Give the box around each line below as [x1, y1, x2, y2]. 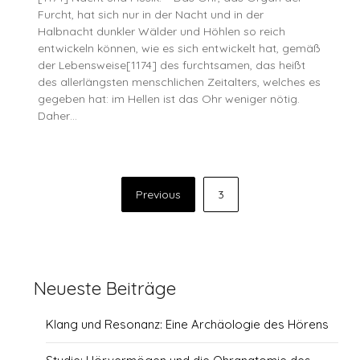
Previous [136, 187, 181, 202]
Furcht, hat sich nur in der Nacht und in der [38, 7, 264, 22]
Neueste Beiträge [34, 276, 177, 300]
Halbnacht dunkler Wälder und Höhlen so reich [38, 24, 286, 39]
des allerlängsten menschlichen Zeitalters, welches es [38, 75, 321, 89]
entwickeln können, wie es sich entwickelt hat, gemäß [38, 41, 321, 55]
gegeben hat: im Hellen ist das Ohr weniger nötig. [38, 92, 301, 106]
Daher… [38, 108, 78, 123]
